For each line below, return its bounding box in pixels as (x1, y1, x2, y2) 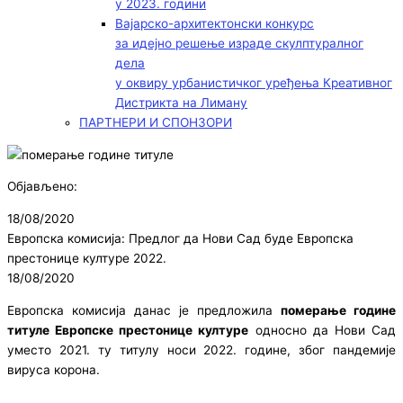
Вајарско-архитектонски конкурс (115, 16, 314, 31)
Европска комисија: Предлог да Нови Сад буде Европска (7, 231, 354, 246)
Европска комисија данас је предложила (7, 302, 281, 318)
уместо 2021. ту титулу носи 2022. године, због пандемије (7, 342, 396, 357)
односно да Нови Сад (248, 322, 397, 337)
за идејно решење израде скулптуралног (115, 36, 363, 51)
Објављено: (7, 179, 77, 194)
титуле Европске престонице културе (7, 322, 249, 337)
